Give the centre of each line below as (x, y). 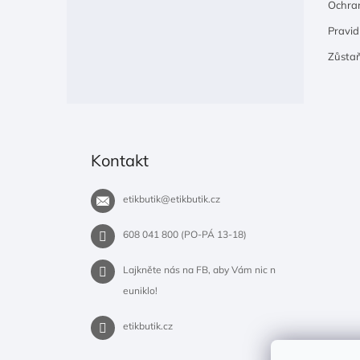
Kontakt (120, 161)
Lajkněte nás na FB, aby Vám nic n (199, 270)
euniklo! (140, 291)
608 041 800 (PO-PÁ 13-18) (185, 235)
